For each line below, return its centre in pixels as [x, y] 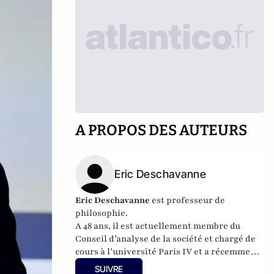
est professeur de [188, 200]
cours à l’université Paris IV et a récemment [168, 252]
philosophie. [102, 213]
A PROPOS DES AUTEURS [161, 130]
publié [90, 265]
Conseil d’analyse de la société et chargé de [166, 239]
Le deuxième [132, 265]
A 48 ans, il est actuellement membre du [158, 226]
